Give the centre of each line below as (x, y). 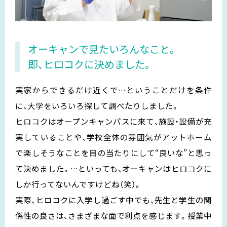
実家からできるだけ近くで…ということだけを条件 (113, 89)
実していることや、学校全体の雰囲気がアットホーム (113, 137)
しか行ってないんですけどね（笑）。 (79, 184)
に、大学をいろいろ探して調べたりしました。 (97, 105)
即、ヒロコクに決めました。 (90, 64)
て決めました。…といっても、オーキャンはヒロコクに (113, 168)
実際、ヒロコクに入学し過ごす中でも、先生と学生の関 (113, 199)
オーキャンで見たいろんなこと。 (103, 49)
